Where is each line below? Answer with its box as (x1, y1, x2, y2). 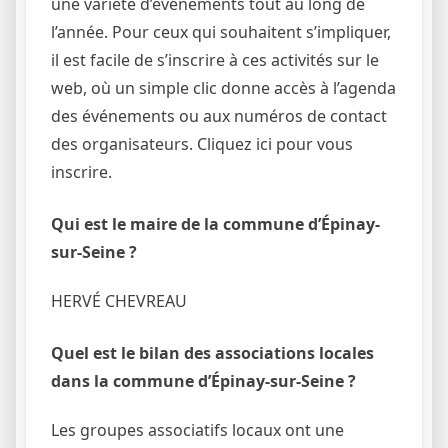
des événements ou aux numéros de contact (51, 104, 387, 127)
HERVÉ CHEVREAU (51, 289, 187, 312)
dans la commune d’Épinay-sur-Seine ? (51, 369, 356, 392)
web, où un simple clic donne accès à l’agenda (51, 76, 396, 99)
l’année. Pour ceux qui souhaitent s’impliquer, (51, 20, 391, 43)
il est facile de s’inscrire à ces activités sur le (51, 48, 379, 71)
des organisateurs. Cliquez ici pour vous (51, 132, 353, 155)
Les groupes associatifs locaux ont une (51, 419, 344, 442)
